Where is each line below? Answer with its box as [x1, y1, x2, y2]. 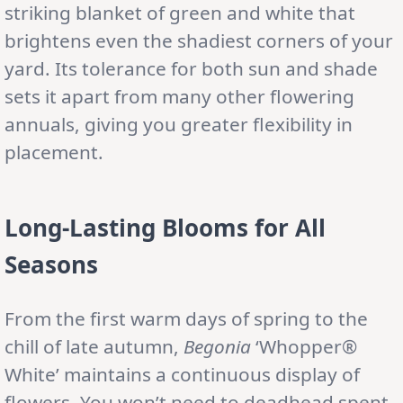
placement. [4, 139, 103, 165]
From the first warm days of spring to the [4, 305, 368, 331]
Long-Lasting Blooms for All [4, 210, 326, 244]
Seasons [4, 247, 98, 281]
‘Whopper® [251, 333, 357, 359]
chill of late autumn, [4, 333, 184, 359]
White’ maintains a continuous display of [4, 361, 360, 387]
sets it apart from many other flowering [4, 83, 354, 109]
